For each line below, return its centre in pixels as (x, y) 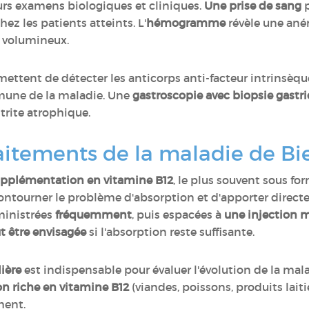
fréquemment (93, 215)
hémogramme (186, 23)
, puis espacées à (178, 215)
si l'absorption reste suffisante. (173, 232)
